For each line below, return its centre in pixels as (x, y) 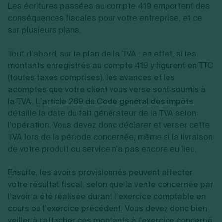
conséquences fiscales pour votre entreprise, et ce (105, 18)
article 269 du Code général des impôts (118, 101)
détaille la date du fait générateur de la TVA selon (102, 113)
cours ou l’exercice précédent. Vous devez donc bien (108, 208)
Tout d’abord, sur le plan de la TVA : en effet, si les (102, 54)
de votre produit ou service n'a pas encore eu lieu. (102, 149)
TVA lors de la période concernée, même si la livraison (110, 137)
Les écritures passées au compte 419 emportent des (109, 6)
